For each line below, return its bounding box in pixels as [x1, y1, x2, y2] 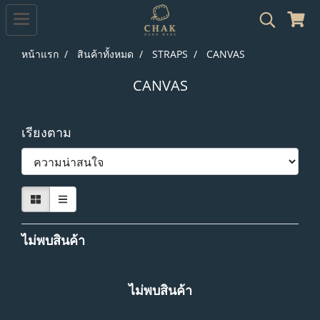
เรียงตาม [21, 124, 82, 141]
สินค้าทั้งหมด [77, 47, 134, 61]
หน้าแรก [21, 47, 59, 61]
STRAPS [152, 47, 188, 61]
